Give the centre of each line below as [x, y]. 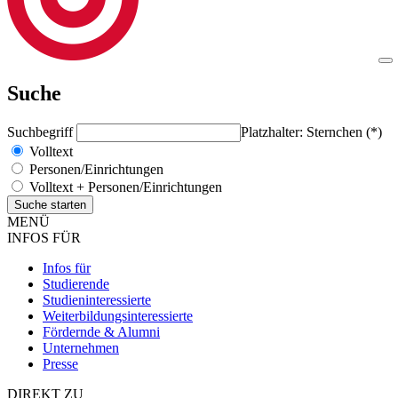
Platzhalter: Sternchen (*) [311, 131]
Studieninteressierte [97, 299]
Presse [60, 363]
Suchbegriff [42, 131]
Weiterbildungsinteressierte [118, 315]
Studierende [76, 283]
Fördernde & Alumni [101, 331]
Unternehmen [81, 347]
